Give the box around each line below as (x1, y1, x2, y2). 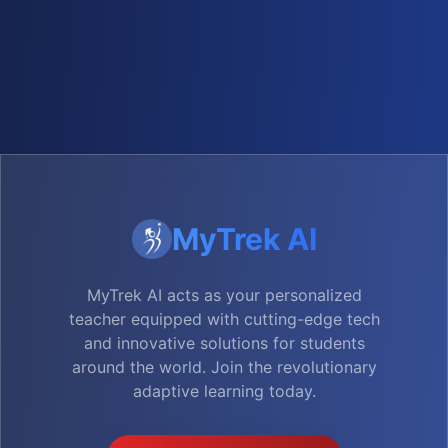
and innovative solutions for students (83, 333, 365, 353)
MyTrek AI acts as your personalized (86, 285, 362, 305)
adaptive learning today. (132, 381, 316, 401)
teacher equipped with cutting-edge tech (68, 309, 380, 329)
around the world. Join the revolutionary (71, 357, 377, 377)
